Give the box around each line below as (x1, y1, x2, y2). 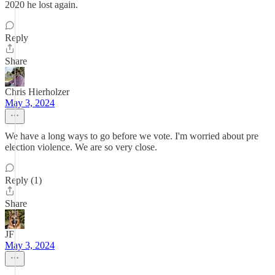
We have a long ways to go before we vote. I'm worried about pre (5, 131, 258, 141)
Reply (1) (5, 175, 42, 185)
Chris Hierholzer (5, 87, 69, 97)
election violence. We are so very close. (5, 142, 157, 152)
